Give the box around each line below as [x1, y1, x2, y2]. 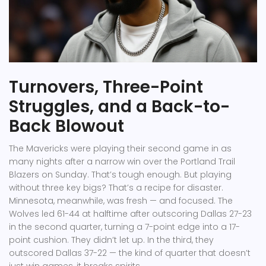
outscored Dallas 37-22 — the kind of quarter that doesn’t [9, 247, 251, 259]
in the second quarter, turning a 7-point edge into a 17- [9, 221, 240, 233]
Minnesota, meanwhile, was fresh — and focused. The [9, 195, 233, 207]
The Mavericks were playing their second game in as [9, 142, 232, 155]
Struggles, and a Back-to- [9, 95, 230, 119]
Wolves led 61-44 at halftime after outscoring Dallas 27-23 [9, 208, 252, 220]
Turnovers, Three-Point [9, 75, 203, 99]
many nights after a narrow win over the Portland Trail [9, 156, 235, 168]
